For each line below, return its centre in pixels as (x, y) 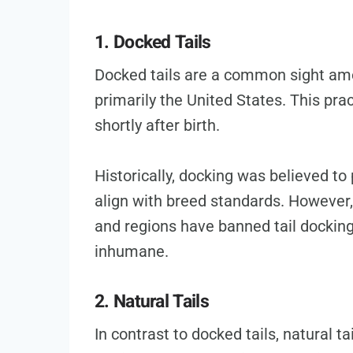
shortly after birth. (157, 126)
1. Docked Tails (153, 42)
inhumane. (132, 252)
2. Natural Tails (152, 301)
